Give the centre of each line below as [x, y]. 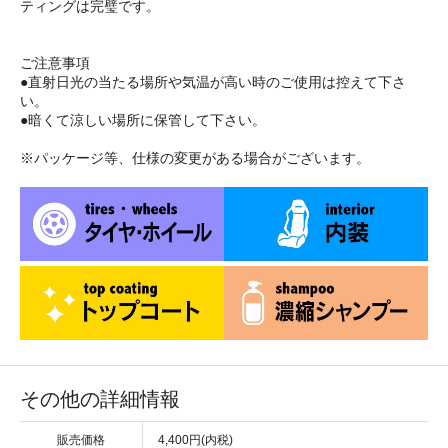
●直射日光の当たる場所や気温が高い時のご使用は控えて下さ [213, 82]
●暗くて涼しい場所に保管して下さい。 [143, 120]
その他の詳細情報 [100, 399]
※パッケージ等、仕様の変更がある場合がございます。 [195, 158]
